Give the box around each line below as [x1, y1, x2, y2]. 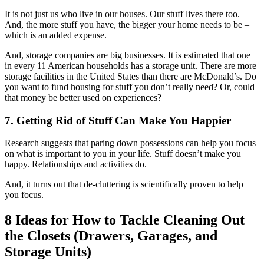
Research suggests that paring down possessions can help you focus [5, 138, 256, 148]
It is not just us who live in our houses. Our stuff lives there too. [5, 8, 240, 19]
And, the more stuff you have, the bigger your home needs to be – [5, 19, 249, 29]
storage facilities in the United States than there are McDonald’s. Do [5, 71, 256, 81]
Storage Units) [5, 244, 91, 260]
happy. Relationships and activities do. [5, 159, 147, 170]
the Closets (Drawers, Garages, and [5, 228, 217, 244]
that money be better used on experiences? [5, 92, 161, 103]
